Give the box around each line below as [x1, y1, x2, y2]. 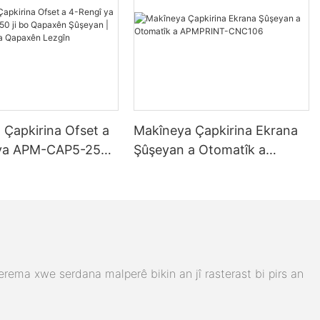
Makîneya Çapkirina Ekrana [134, 122, 299, 138]
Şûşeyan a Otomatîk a [134, 141, 266, 157]
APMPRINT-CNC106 [134, 161, 256, 176]
